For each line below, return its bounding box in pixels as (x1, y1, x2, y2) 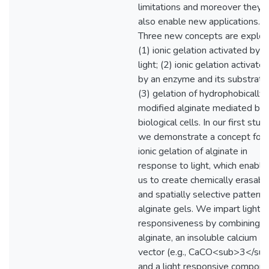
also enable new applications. (138, 15, 260, 28)
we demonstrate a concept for (138, 130, 264, 144)
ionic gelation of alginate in (138, 145, 247, 158)
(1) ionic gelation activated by (138, 44, 260, 57)
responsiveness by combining (138, 217, 260, 230)
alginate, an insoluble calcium (138, 231, 257, 244)
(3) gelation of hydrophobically (138, 87, 264, 100)
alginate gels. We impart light (138, 202, 261, 216)
